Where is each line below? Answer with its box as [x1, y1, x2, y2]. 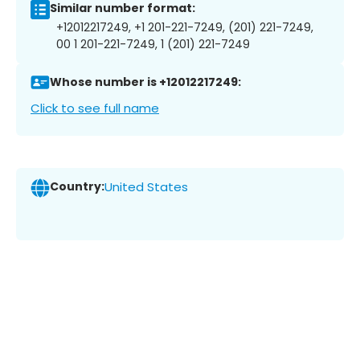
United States [104, 178, 188, 196]
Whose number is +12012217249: [50, 74, 241, 91]
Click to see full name [31, 99, 159, 117]
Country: [50, 178, 104, 195]
